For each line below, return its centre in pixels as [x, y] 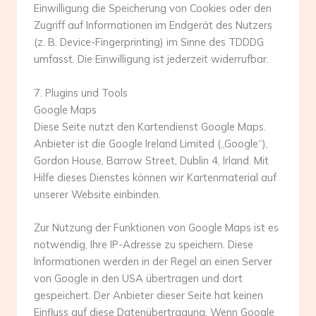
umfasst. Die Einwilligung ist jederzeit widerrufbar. [151, 59]
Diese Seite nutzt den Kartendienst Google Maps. [150, 126]
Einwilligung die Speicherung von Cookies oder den [153, 8]
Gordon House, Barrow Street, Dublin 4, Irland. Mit [151, 160]
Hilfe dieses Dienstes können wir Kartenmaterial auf [155, 177]
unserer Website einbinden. [97, 194]
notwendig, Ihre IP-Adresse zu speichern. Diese [144, 245]
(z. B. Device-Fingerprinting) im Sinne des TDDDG [149, 42]
